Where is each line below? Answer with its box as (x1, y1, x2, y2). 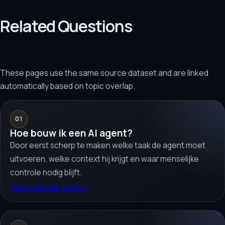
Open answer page (10, 180, 81, 192)
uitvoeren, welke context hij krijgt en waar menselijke (10, 153, 199, 164)
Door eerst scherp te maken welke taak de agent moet (10, 140, 206, 151)
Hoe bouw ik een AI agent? (10, 126, 133, 140)
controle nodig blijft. (10, 167, 82, 178)
